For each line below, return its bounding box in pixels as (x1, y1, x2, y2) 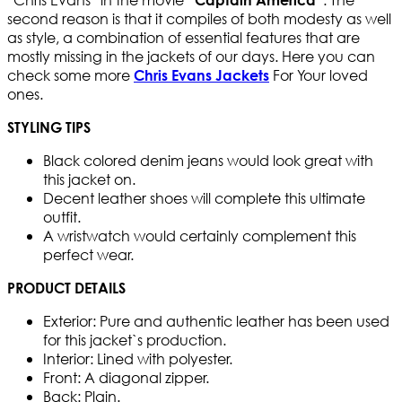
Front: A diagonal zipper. (43, 368, 209, 388)
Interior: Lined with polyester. (43, 349, 232, 369)
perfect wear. (43, 245, 134, 265)
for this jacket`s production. (43, 330, 226, 350)
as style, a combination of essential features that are (7, 28, 360, 48)
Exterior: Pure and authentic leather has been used (43, 311, 389, 331)
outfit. (43, 207, 81, 227)
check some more (7, 66, 134, 85)
